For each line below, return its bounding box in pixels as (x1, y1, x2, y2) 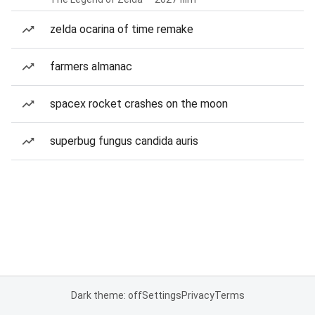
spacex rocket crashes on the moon (50, 97, 228, 110)
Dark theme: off (70, 290, 142, 301)
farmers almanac (50, 60, 132, 73)
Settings (141, 290, 181, 301)
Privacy (181, 290, 214, 301)
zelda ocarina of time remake (50, 22, 193, 36)
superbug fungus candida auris (50, 134, 198, 148)
